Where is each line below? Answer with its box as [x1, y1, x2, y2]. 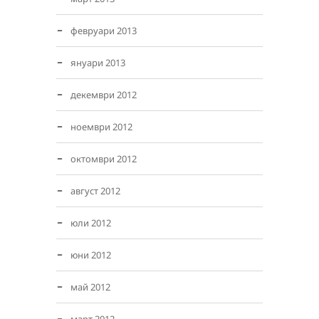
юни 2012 [70, 249, 111, 261]
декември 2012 [70, 88, 137, 101]
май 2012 [70, 281, 110, 293]
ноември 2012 [70, 120, 132, 133]
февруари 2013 [70, 24, 137, 37]
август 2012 [70, 184, 120, 197]
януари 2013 [70, 56, 125, 69]
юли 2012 [70, 216, 111, 229]
